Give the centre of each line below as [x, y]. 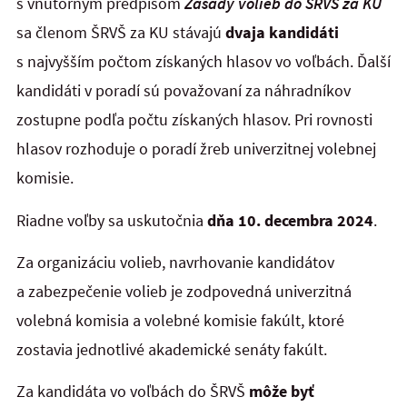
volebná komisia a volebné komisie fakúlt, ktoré [180, 320]
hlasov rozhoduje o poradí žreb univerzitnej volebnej [196, 149]
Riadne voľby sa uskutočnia [112, 220]
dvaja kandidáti [282, 33]
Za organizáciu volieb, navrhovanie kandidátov [175, 262]
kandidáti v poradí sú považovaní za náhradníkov [184, 91]
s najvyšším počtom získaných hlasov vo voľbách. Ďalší [203, 62]
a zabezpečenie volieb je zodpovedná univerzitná [184, 291]
